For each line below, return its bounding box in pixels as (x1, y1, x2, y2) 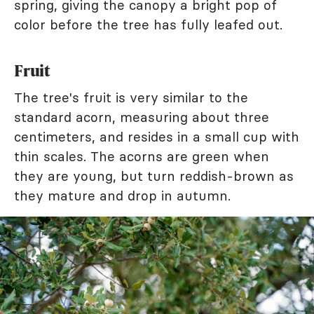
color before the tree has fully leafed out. (14, 15, 282, 33)
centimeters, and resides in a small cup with (14, 128, 299, 145)
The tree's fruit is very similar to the (14, 88, 248, 106)
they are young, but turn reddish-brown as (14, 167, 294, 184)
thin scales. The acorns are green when (14, 147, 269, 165)
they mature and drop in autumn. (14, 186, 231, 204)
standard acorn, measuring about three (14, 108, 269, 125)
